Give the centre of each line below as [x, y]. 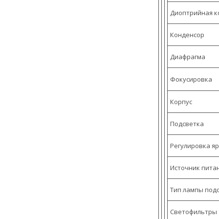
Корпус [181, 102]
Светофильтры [194, 212]
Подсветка [187, 124]
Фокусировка [191, 79]
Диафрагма [188, 57]
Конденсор [187, 35]
